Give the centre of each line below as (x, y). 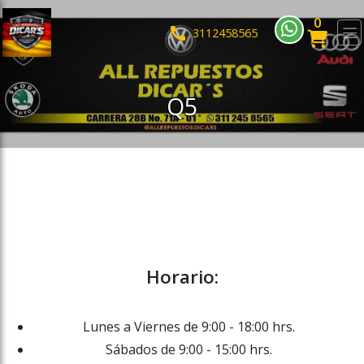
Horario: (182, 277)
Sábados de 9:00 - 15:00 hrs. (188, 349)
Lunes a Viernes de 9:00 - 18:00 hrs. (188, 327)
